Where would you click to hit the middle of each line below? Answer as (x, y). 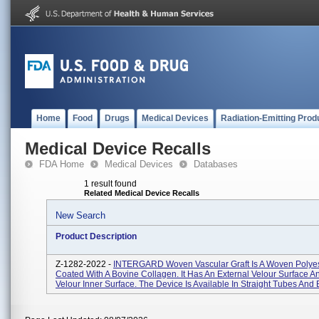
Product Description (96, 236)
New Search (80, 215)
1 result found (110, 184)
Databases (216, 164)
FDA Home (62, 164)
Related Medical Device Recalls (142, 193)
